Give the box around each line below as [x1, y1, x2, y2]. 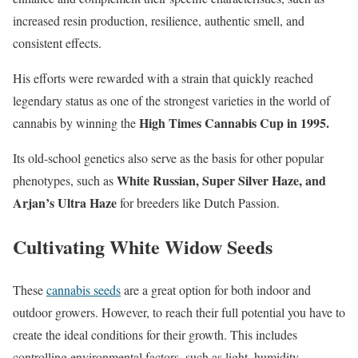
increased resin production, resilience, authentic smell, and [13, 11, 304, 29]
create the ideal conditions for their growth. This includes [13, 326, 297, 344]
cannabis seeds [46, 281, 121, 299]
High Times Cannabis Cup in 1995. [139, 113, 329, 132]
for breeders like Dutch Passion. [117, 193, 280, 211]
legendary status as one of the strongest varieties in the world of [13, 91, 330, 109]
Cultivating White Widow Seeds [13, 232, 272, 261]
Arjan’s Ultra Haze [13, 193, 117, 212]
